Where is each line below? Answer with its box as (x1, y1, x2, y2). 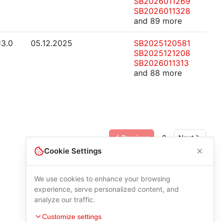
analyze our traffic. (34, 195, 95, 204)
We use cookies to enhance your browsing (34, 174, 170, 183)
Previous (121, 133, 150, 142)
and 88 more (134, 68, 182, 78)
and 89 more (134, 16, 182, 26)
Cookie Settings (44, 146, 102, 156)
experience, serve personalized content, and (34, 185, 179, 193)
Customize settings (42, 213, 102, 221)
